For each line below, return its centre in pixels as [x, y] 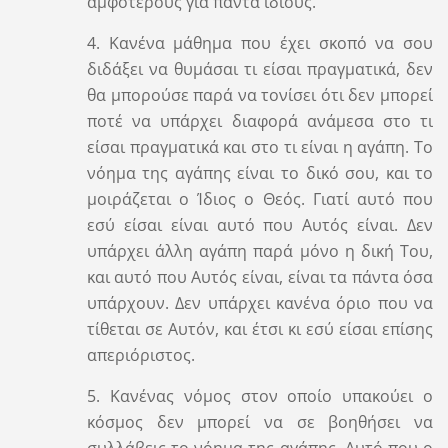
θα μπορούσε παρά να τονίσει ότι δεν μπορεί [260, 94]
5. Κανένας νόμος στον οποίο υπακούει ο [260, 395]
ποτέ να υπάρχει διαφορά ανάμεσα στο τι [260, 120]
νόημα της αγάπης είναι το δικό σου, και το [260, 172]
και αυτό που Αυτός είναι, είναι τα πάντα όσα [260, 276]
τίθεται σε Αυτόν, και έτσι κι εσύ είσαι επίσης [260, 328]
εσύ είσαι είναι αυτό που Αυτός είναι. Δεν [260, 224]
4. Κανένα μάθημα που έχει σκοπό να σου [260, 42]
